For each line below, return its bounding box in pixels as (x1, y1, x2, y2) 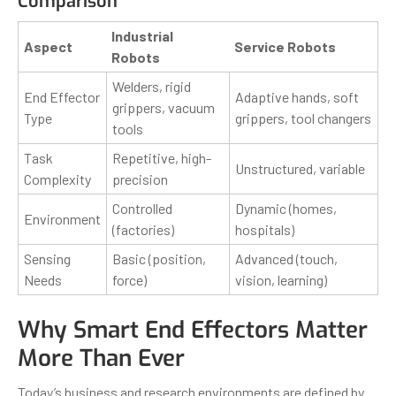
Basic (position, (112, 249, 206, 267)
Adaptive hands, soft (235, 88, 359, 105)
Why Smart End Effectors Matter (18, 314, 368, 346)
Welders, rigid (112, 77, 191, 95)
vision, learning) (235, 270, 327, 288)
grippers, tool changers (235, 109, 371, 126)
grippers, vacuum (112, 98, 215, 116)
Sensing (24, 249, 71, 267)
